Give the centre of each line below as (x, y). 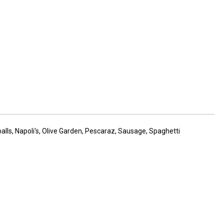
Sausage (132, 131)
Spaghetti (164, 131)
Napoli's (27, 131)
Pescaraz (100, 131)
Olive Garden (62, 131)
